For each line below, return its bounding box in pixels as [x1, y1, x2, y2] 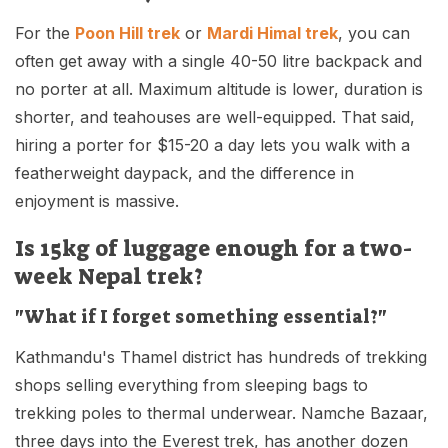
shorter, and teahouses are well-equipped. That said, [15, 107, 415, 128]
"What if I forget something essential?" [15, 305, 387, 330]
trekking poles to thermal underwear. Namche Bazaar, [15, 403, 428, 424]
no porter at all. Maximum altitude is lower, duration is [15, 79, 423, 100]
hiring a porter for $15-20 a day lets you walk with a [15, 135, 410, 156]
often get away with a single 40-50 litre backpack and [15, 51, 422, 72]
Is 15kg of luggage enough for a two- [15, 234, 413, 264]
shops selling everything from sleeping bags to [15, 375, 368, 396]
